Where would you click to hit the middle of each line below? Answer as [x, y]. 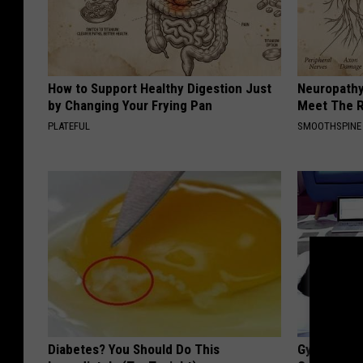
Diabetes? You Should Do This [134, 350]
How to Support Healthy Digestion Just [160, 89]
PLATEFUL [69, 126]
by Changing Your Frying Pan [130, 106]
